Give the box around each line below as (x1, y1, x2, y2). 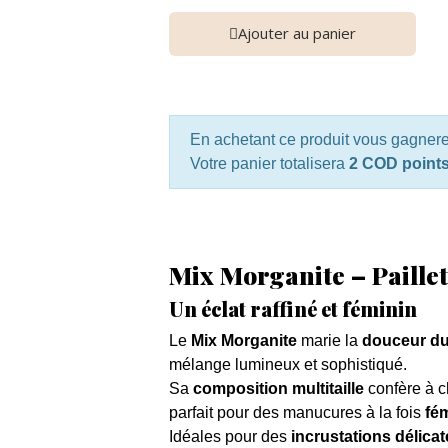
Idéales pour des (168, 428, 291, 446)
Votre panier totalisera (189, 155, 349, 173)
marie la (296, 332, 362, 350)
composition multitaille (192, 380, 364, 398)
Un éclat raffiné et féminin (168, 295, 417, 323)
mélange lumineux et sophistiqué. (168, 356, 407, 374)
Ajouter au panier (237, 23, 356, 44)
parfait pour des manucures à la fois (168, 404, 425, 422)
